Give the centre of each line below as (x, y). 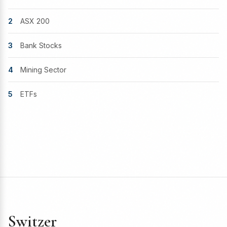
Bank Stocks (41, 45)
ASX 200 (35, 21)
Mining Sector (43, 70)
